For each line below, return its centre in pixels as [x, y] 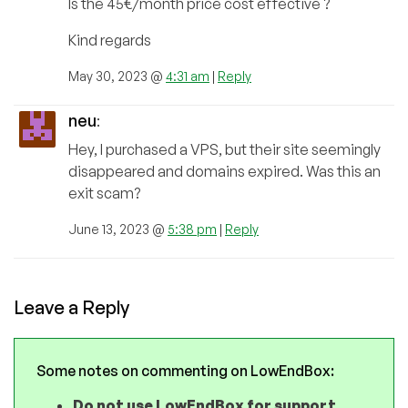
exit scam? [104, 194]
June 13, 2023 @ [118, 229]
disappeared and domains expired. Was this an [224, 172]
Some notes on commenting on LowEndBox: [185, 371]
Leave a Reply [71, 308]
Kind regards [110, 41]
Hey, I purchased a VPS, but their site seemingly [224, 150]
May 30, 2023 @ [117, 76]
